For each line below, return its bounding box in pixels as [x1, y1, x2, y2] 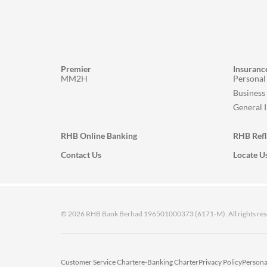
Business [233, 88, 265, 98]
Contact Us [61, 150, 101, 160]
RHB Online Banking [61, 131, 137, 141]
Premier [61, 64, 91, 74]
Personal [233, 73, 266, 83]
